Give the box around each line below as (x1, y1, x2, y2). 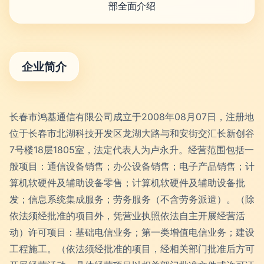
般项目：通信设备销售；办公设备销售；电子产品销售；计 (9, 160, 255, 172)
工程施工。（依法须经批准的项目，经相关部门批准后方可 (9, 243, 255, 255)
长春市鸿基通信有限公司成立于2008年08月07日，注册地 (9, 111, 254, 123)
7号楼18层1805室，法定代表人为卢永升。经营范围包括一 (9, 144, 254, 156)
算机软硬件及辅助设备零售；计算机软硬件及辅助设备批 (9, 177, 245, 189)
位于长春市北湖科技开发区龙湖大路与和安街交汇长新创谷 (9, 127, 255, 139)
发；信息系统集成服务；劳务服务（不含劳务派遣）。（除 (9, 193, 255, 205)
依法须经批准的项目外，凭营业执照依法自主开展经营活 (9, 210, 245, 222)
